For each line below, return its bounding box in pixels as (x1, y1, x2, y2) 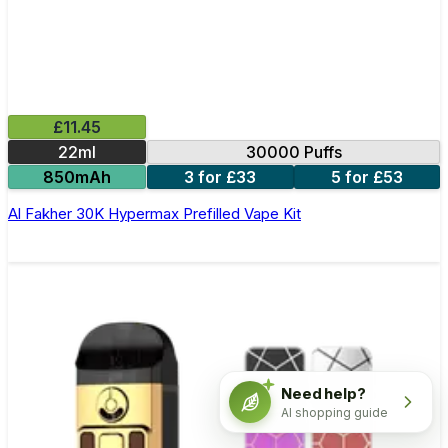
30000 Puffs (245, 141, 342, 162)
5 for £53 (330, 166, 403, 187)
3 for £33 (184, 166, 257, 187)
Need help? (281, 384, 366, 402)
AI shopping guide (281, 404, 388, 420)
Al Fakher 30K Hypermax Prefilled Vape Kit (8, 203, 301, 223)
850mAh (43, 166, 112, 187)
